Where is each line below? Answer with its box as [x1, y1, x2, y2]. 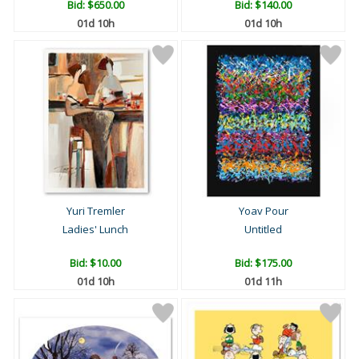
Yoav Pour [238, 204, 288, 219]
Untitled [244, 222, 282, 237]
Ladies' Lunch [63, 222, 129, 237]
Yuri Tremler [66, 204, 125, 219]
